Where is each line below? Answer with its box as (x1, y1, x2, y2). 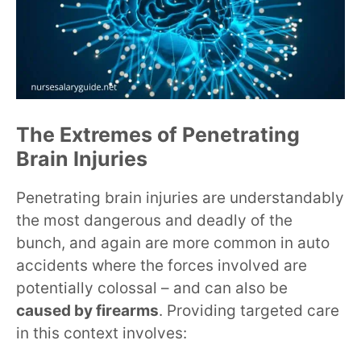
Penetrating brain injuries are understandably (16, 188, 344, 207)
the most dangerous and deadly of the (16, 210, 293, 230)
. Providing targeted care (159, 301, 339, 320)
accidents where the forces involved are (16, 255, 307, 275)
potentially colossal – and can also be (16, 278, 288, 297)
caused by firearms (16, 301, 159, 320)
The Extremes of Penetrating (16, 122, 300, 147)
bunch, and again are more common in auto (16, 233, 330, 252)
